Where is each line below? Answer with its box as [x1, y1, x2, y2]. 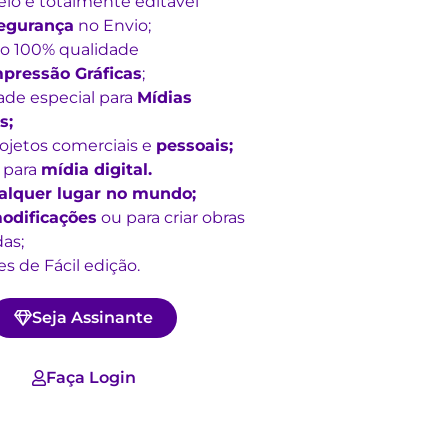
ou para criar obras [96, 208, 245, 227]
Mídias [136, 88, 192, 107]
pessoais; [155, 136, 233, 155]
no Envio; [73, 16, 151, 35]
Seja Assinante [32, 308, 154, 327]
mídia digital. [40, 160, 152, 179]
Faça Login [45, 368, 136, 387]
